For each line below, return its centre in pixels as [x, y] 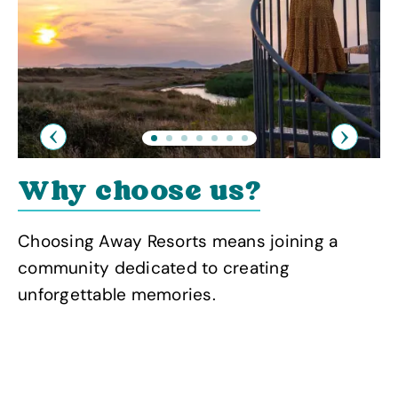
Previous [86, 147]
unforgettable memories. [117, 295]
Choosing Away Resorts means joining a [178, 242]
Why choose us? [139, 193]
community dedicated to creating [154, 268]
